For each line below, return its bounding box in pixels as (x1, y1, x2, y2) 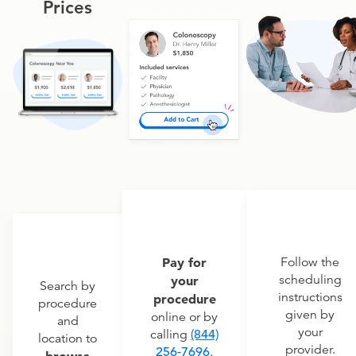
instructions (277, 289, 342, 306)
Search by (40, 278, 95, 295)
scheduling (278, 272, 342, 288)
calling (150, 327, 191, 343)
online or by (151, 309, 218, 326)
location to (38, 331, 97, 347)
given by (285, 307, 335, 323)
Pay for (162, 254, 207, 271)
